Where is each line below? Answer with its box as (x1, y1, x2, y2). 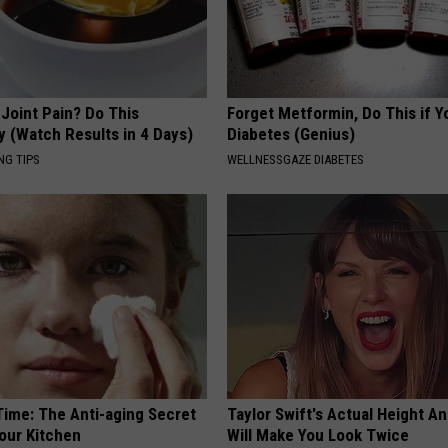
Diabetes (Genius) (227, 123, 356, 144)
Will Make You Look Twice (227, 424, 410, 445)
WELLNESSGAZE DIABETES (227, 151, 365, 167)
